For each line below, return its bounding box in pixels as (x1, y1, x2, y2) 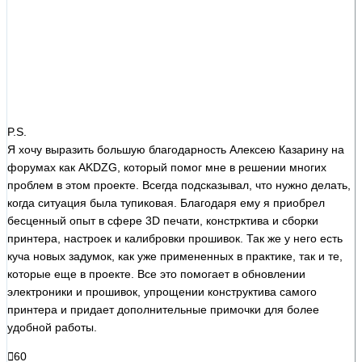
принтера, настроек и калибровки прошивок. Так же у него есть (7, 231, 343, 245)
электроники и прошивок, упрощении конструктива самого (7, 284, 317, 298)
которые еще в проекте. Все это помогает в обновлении (7, 267, 305, 280)
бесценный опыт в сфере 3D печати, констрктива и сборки (7, 213, 318, 227)
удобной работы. (7, 320, 97, 334)
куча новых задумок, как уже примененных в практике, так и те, (7, 249, 343, 263)
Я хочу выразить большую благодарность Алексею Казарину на (7, 142, 344, 156)
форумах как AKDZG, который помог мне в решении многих (7, 160, 326, 174)
